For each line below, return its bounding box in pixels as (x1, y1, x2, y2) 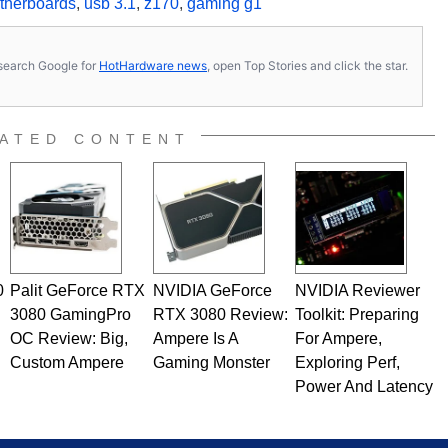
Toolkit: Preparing (294, 305, 419, 323)
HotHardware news (99, 58, 207, 74)
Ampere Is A (152, 329, 238, 347)
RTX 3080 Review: (152, 305, 288, 323)
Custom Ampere (9, 353, 124, 371)
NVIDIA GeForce (152, 281, 272, 299)
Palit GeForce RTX (9, 281, 145, 299)
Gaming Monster (152, 353, 270, 371)
